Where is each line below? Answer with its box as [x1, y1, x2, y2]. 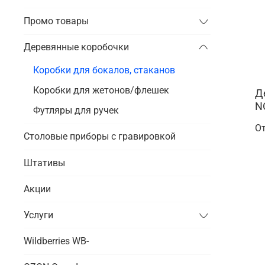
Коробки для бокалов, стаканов [33, 64, 175, 76]
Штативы [24, 157, 65, 169]
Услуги [24, 209, 53, 221]
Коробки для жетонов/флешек [33, 84, 169, 96]
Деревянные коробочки [81, 41, 129, 53]
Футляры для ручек [33, 104, 119, 116]
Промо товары [24, 15, 89, 27]
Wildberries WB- [24, 235, 89, 247]
